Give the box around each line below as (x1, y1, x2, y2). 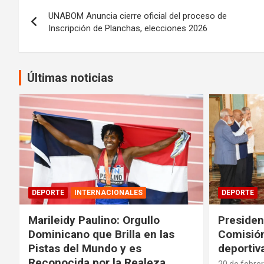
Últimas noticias (27, 70, 114, 85)
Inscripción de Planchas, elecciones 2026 (48, 22, 207, 34)
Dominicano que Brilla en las (28, 227, 174, 242)
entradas (18, 40, 92, 63)
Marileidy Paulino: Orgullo (28, 213, 160, 227)
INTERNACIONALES (74, 189, 143, 197)
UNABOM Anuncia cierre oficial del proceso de (48, 10, 227, 21)
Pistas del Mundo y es (28, 242, 141, 256)
